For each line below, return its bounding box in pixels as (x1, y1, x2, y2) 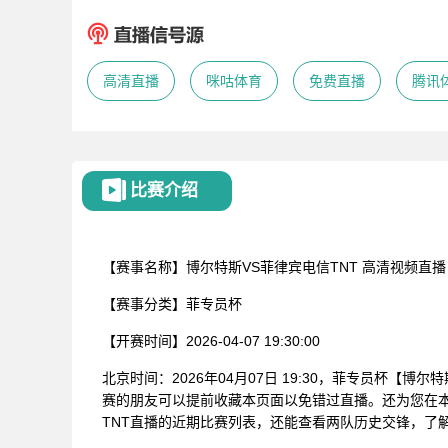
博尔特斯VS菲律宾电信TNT (186, 258, 358, 275)
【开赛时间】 (102, 332, 186, 349)
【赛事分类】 (102, 295, 186, 312)
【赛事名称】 (102, 258, 186, 275)
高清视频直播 (358, 258, 446, 275)
